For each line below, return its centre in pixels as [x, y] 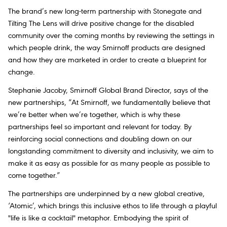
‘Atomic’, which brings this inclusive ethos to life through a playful [112, 206]
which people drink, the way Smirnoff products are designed [107, 48]
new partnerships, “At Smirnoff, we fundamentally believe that [109, 103]
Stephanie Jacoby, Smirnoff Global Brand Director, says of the [108, 90]
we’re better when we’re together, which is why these [94, 115]
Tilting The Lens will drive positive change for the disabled [101, 24]
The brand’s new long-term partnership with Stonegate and [105, 11]
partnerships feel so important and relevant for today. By [100, 127]
